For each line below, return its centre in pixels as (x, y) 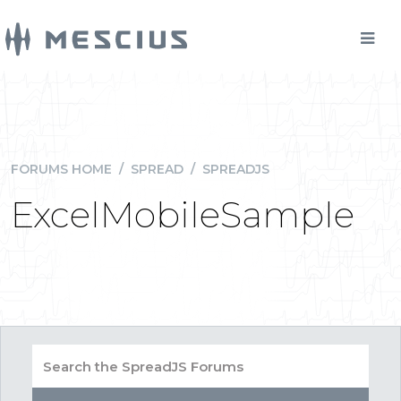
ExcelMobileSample (183, 214)
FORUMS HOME (61, 169)
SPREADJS (236, 169)
